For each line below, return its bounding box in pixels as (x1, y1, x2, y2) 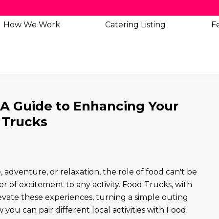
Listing (141, 20, 166, 29)
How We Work (3, 20, 61, 29)
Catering (105, 20, 141, 29)
